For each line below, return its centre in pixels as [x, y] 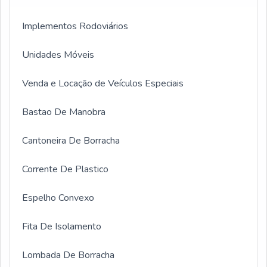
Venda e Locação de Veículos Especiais [103, 83]
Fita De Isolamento [62, 226]
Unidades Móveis [58, 55]
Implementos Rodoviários [75, 26]
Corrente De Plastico [65, 169]
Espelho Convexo [58, 198]
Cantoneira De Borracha [71, 141]
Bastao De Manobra [64, 112]
